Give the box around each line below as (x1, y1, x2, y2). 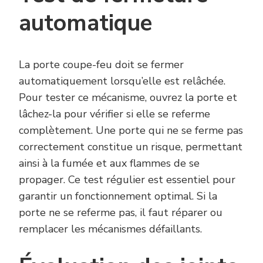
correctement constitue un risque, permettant (19, 140, 242, 154)
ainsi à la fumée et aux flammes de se (19, 156, 200, 171)
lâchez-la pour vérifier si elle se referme (19, 107, 210, 122)
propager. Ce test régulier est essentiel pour (19, 173, 235, 187)
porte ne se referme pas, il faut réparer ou (19, 205, 222, 220)
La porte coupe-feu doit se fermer (19, 58, 184, 72)
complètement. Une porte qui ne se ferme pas (19, 123, 243, 138)
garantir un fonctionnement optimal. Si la (19, 189, 217, 204)
